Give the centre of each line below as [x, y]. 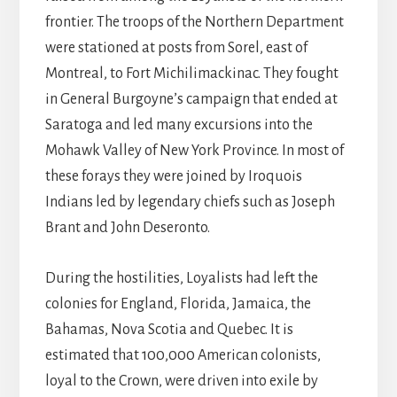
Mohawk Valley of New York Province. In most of [194, 151]
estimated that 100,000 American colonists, [183, 356]
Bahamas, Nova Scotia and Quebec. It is [169, 330]
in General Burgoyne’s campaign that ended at [191, 100]
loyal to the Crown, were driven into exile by [181, 381]
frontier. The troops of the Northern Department [194, 23]
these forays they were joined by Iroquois [173, 177]
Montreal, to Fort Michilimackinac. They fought [191, 74]
